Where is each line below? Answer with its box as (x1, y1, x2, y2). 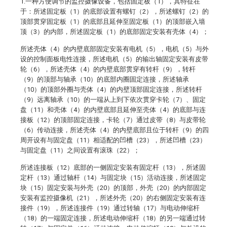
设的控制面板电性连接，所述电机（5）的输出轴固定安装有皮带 (20, 55, 208, 63)
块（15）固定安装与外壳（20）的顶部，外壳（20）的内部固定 (20, 184, 206, 192)
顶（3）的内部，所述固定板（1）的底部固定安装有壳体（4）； (20, 28, 209, 35)
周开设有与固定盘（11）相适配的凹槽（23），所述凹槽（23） (20, 136, 206, 144)
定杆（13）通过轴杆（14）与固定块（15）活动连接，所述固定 (20, 174, 206, 181)
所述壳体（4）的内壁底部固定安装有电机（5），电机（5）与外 (20, 45, 209, 53)
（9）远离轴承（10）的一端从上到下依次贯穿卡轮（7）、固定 (20, 96, 206, 103)
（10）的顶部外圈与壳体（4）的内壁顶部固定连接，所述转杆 (20, 86, 202, 93)
